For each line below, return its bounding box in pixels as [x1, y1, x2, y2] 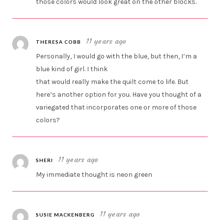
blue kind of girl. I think [36, 65, 108, 74]
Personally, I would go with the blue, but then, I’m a [36, 52, 197, 61]
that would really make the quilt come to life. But [36, 78, 189, 86]
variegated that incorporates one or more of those [36, 103, 197, 112]
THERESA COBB [36, 39, 82, 45]
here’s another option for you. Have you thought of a [36, 90, 202, 99]
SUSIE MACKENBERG [36, 212, 95, 218]
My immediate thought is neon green [36, 170, 153, 179]
